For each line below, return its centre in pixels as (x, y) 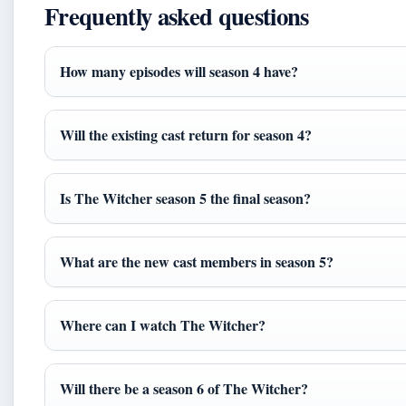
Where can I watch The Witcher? (163, 325)
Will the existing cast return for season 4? (186, 135)
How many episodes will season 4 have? (179, 71)
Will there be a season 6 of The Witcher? (184, 388)
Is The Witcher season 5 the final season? (185, 198)
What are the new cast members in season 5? (197, 261)
